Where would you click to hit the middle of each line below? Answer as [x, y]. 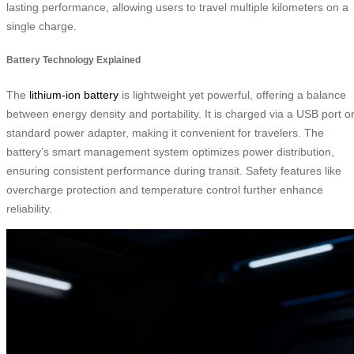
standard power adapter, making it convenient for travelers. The [165, 132]
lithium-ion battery [74, 94]
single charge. [41, 26]
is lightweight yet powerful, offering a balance [232, 94]
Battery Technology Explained [73, 60]
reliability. [29, 208]
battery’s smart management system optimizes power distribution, [170, 151]
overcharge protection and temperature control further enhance [165, 189]
